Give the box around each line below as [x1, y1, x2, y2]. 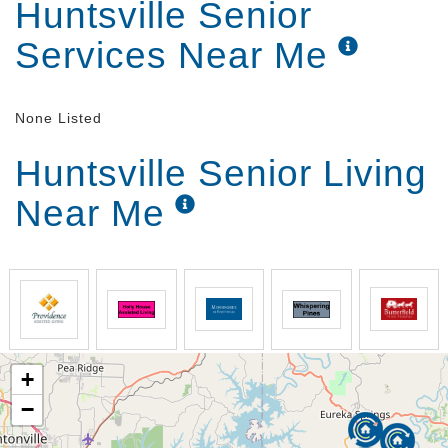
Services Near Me [15, 34, 328, 76]
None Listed [15, 109, 102, 126]
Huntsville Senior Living [15, 152, 427, 194]
